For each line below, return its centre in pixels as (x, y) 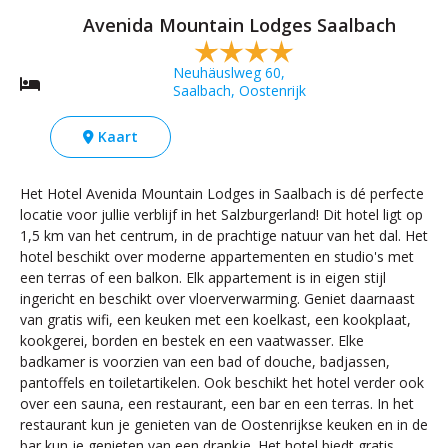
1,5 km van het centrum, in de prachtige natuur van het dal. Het (224, 235)
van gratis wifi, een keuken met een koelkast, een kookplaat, (215, 319)
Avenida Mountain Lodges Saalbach (239, 24)
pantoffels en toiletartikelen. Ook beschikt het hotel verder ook (222, 382)
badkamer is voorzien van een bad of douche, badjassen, (205, 361)
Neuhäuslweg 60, (228, 72)
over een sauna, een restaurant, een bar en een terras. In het (217, 403)
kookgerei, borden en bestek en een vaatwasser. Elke (192, 340)
